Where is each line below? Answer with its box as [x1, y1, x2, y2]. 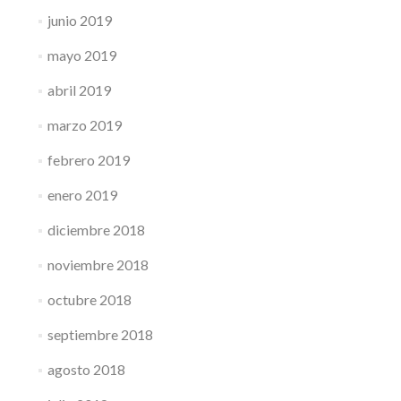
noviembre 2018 [47, 256, 149, 273]
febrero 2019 [47, 151, 130, 168]
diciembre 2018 [47, 221, 145, 238]
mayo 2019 [47, 47, 116, 64]
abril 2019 [47, 81, 111, 98]
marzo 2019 [47, 116, 122, 133]
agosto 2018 [47, 361, 125, 378]
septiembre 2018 [47, 326, 153, 343]
